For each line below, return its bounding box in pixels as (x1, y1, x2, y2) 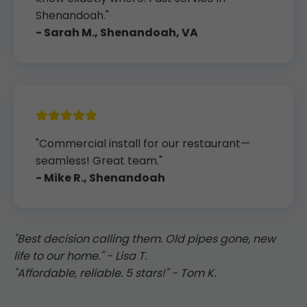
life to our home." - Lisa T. (14, 248, 147, 264)
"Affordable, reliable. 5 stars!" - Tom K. (14, 265, 216, 281)
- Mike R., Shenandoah (36, 170, 165, 186)
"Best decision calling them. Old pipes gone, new (14, 231, 275, 247)
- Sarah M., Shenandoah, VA (36, 25, 198, 40)
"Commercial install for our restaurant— (36, 136, 250, 151)
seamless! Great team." (36, 153, 162, 169)
